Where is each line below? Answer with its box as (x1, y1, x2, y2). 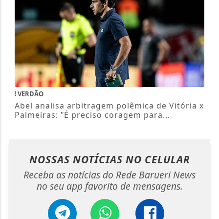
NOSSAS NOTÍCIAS (29, 153, 126, 167)
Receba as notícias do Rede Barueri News (23, 168, 196, 182)
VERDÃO (16, 89, 44, 99)
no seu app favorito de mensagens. (36, 179, 183, 193)
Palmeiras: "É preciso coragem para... (14, 109, 170, 121)
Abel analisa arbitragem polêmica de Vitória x (14, 100, 204, 111)
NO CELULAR (125, 153, 190, 167)
